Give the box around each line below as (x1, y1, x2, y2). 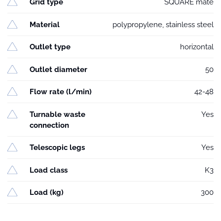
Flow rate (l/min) (30, 87, 92, 97)
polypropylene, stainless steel (112, 20, 214, 29)
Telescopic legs (30, 143, 85, 152)
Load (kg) (30, 188, 64, 197)
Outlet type (30, 42, 71, 52)
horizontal (180, 42, 214, 52)
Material (30, 20, 60, 29)
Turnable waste (30, 110, 85, 119)
